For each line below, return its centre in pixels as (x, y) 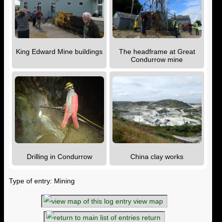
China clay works (157, 157)
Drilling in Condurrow (59, 157)
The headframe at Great (157, 52)
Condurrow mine (157, 60)
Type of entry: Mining (42, 181)
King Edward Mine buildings (59, 52)
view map (148, 201)
